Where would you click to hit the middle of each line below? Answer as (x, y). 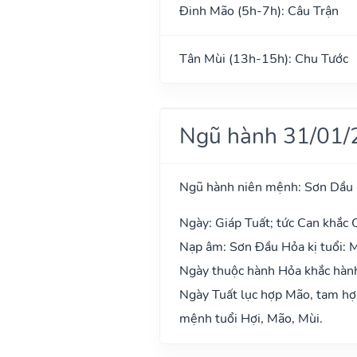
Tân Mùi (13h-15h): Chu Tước (263, 59)
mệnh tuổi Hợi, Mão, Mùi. (251, 318)
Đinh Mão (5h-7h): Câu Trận (259, 11)
